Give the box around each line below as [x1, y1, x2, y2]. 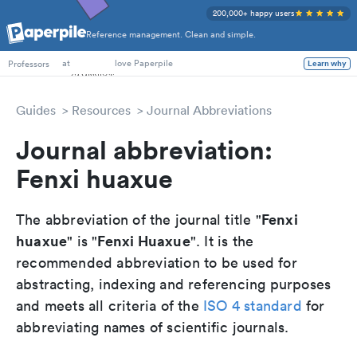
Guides [16, 102, 56, 118]
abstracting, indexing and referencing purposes [16, 275, 331, 293]
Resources [72, 102, 131, 118]
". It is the [190, 232, 254, 250]
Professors [8, 57, 49, 70]
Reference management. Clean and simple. [86, 28, 256, 41]
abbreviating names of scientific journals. [16, 318, 289, 336]
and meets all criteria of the [16, 296, 203, 315]
